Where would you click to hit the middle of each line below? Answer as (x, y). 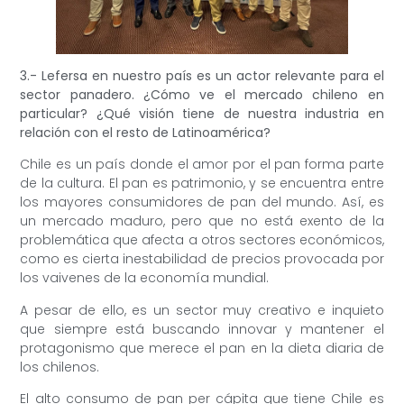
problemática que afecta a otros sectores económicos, (202, 240)
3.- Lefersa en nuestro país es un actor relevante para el (202, 75)
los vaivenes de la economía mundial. (147, 278)
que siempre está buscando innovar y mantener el (202, 329)
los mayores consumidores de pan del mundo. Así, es (202, 202)
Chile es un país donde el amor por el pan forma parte (202, 165)
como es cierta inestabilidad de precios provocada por (202, 259)
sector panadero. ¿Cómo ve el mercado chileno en (202, 94)
